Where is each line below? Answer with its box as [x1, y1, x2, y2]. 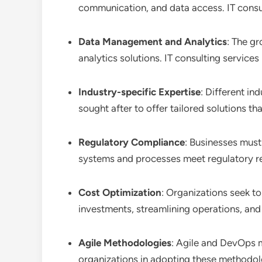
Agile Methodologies [78, 237, 171, 249]
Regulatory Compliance [78, 136, 185, 148]
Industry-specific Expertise [78, 86, 201, 98]
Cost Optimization [78, 187, 161, 198]
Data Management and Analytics [78, 36, 227, 47]
